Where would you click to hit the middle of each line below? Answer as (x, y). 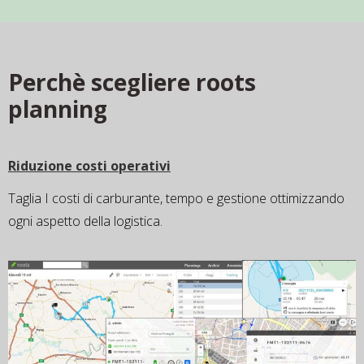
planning (58, 108)
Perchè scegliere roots (132, 82)
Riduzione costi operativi (89, 165)
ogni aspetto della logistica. (85, 221)
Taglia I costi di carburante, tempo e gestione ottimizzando (176, 198)
